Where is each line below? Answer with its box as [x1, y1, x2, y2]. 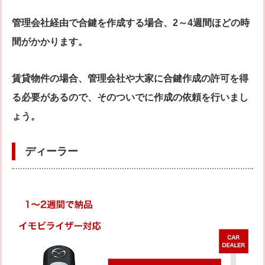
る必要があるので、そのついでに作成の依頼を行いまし [12, 92, 248, 102]
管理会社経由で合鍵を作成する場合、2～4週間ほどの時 [12, 17, 250, 28]
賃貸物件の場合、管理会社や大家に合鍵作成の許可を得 [12, 73, 248, 83]
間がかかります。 [12, 36, 88, 47]
